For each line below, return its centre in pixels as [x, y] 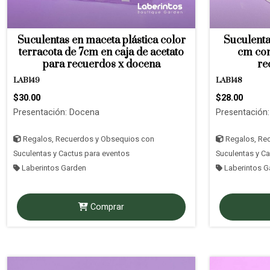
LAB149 [27, 80]
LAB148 [229, 80]
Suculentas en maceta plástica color [101, 40]
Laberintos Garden [53, 168]
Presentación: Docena [56, 112]
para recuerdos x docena [101, 64]
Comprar [106, 207]
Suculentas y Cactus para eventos [71, 154]
